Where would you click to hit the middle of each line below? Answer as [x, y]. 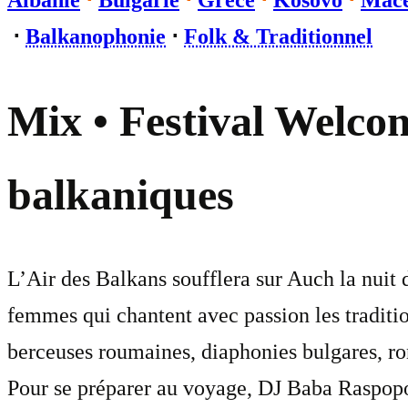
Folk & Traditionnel [278, 36]
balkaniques [121, 195]
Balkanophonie [96, 36]
